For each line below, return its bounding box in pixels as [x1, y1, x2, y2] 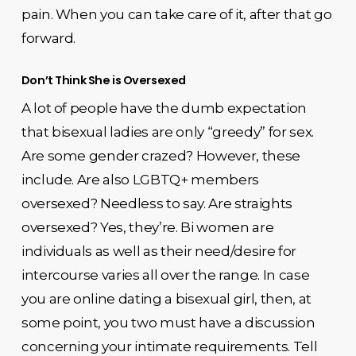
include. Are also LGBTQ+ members [21, 171, 259, 188]
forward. [21, 30, 76, 46]
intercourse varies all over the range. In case [21, 266, 310, 283]
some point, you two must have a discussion [21, 314, 315, 331]
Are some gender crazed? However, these [21, 147, 300, 164]
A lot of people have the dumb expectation [21, 99, 307, 116]
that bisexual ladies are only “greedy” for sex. [21, 123, 314, 140]
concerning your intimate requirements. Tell [21, 338, 318, 354]
